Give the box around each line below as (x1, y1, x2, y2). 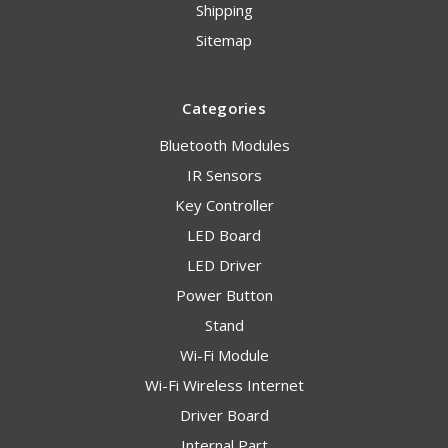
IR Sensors (186, 165, 262, 186)
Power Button (175, 285, 273, 306)
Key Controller (174, 195, 274, 216)
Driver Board (179, 405, 269, 426)
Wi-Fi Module (179, 345, 269, 366)
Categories (182, 98, 266, 119)
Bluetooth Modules (158, 135, 290, 156)
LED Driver (186, 255, 262, 276)
